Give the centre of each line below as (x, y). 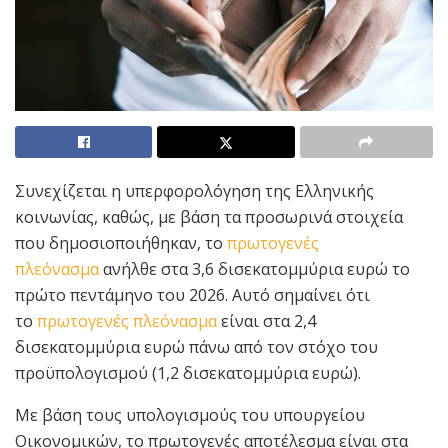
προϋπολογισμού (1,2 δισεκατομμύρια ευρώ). (188, 372)
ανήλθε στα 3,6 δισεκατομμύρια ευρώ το (254, 268)
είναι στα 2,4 (266, 320)
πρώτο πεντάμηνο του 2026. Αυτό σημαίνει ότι (192, 294)
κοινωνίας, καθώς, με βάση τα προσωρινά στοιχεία (209, 216)
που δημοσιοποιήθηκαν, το (121, 242)
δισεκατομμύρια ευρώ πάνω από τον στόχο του (196, 346)
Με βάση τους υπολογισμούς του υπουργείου (190, 414)
